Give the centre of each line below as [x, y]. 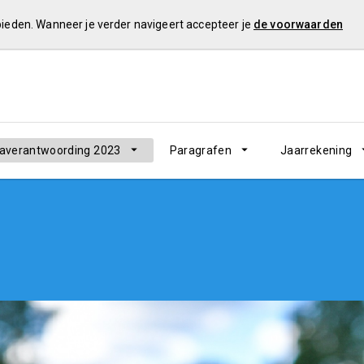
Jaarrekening [316, 150]
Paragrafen [201, 150]
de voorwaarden [298, 24]
